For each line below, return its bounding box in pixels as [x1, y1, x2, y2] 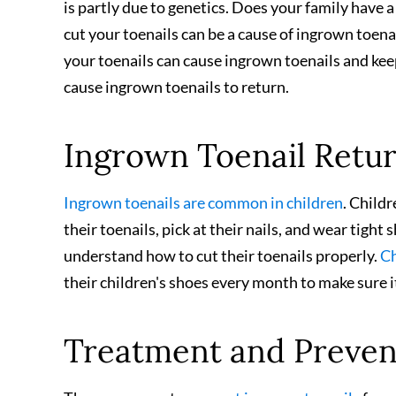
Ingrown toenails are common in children [64, 193, 343, 212]
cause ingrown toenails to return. [64, 77, 292, 96]
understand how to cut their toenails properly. [64, 246, 380, 265]
